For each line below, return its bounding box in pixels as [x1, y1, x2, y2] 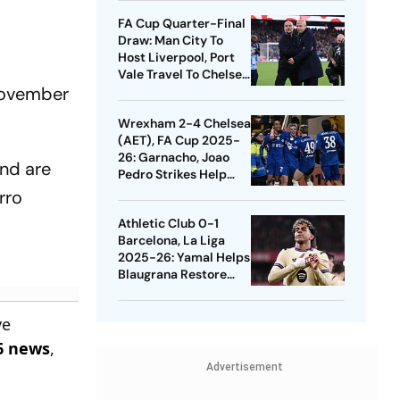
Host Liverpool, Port [117, 49, 235, 66]
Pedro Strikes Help [117, 166, 227, 183]
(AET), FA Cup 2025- [117, 132, 240, 149]
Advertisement [205, 361, 283, 374]
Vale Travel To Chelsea [117, 66, 249, 83]
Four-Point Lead [117, 283, 214, 300]
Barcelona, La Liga [117, 232, 225, 249]
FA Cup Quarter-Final [117, 15, 246, 32]
